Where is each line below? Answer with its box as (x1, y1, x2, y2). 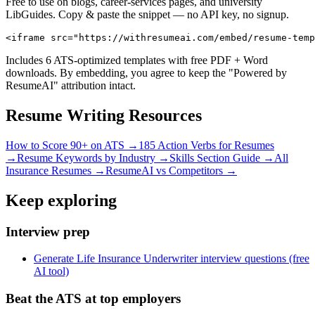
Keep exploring (6, 191, 117, 210)
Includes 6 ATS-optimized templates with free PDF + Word (6, 53, 268, 66)
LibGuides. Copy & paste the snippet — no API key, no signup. (6, 8, 289, 20)
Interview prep (6, 224, 90, 239)
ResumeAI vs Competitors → (105, 164, 237, 176)
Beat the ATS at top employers (6, 291, 181, 307)
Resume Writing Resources (6, 105, 202, 124)
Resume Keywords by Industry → (17, 151, 169, 164)
